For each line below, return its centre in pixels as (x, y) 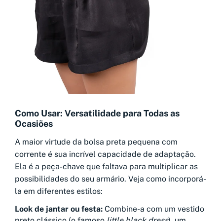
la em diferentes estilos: (59, 191)
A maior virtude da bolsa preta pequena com (96, 142)
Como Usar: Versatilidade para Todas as (97, 113)
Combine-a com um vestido (153, 209)
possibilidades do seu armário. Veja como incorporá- (110, 179)
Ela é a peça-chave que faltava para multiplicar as (106, 166)
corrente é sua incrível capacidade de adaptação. (105, 154)
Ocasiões (34, 124)
